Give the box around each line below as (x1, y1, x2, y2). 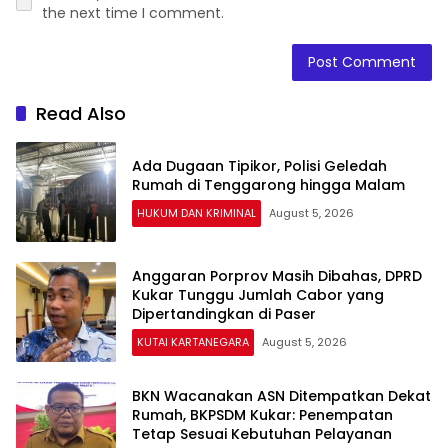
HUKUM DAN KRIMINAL (137, 204, 256, 221)
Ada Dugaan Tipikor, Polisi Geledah (132, 155, 387, 176)
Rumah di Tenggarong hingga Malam (132, 174, 405, 195)
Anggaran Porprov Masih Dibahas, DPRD (132, 266, 422, 286)
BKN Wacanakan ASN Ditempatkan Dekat (132, 386, 431, 406)
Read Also (36, 100, 126, 126)
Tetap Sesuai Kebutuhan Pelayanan (132, 424, 392, 444)
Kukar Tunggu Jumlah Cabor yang (132, 285, 384, 305)
